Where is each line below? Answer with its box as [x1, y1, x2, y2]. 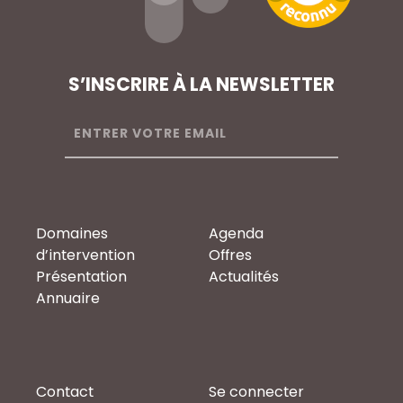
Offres [209, 244, 252, 265]
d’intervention [36, 244, 135, 265]
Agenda [209, 222, 264, 244]
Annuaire [36, 287, 100, 309]
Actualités [209, 265, 279, 287]
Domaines [36, 222, 108, 244]
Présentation [36, 265, 127, 287]
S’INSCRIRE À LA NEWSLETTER [68, 70, 335, 97]
